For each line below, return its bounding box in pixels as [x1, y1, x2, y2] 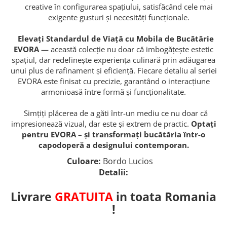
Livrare [11, 188, 55, 205]
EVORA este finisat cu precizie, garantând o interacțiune [17, 75, 210, 86]
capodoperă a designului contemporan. [38, 139, 189, 150]
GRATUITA [55, 188, 113, 205]
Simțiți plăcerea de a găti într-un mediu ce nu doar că [19, 107, 208, 118]
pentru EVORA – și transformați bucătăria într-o [22, 129, 205, 139]
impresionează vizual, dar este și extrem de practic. [11, 118, 191, 129]
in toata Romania [113, 188, 216, 205]
